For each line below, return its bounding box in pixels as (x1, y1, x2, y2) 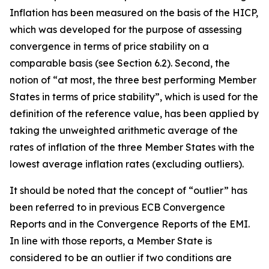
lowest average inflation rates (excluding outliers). (10, 158, 244, 170)
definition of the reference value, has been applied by (10, 107, 259, 119)
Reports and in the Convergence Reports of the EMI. (10, 218, 250, 230)
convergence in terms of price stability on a (10, 40, 209, 52)
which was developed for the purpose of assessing (10, 23, 242, 35)
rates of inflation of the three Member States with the (10, 141, 255, 153)
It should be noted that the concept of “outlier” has (10, 184, 247, 196)
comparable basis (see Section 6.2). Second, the (10, 57, 230, 69)
